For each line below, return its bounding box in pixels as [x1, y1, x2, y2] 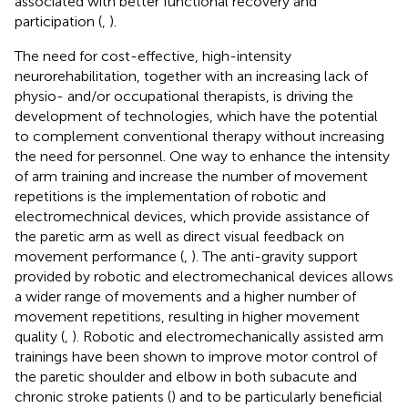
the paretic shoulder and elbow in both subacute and [15, 367, 357, 385]
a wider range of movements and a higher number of [15, 287, 356, 305]
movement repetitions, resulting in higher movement [15, 307, 360, 325]
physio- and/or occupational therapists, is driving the [15, 87, 353, 105]
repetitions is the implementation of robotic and [15, 187, 326, 205]
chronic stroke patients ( [15, 387, 171, 405]
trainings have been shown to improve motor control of [15, 347, 377, 365]
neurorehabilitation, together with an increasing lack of [15, 66, 368, 85]
